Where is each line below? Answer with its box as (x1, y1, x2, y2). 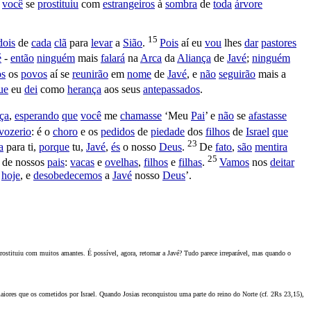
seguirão (219, 67, 255, 80)
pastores (261, 37, 296, 49)
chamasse (120, 110, 162, 122)
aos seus (101, 83, 143, 96)
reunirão (72, 67, 108, 80)
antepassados (143, 83, 200, 96)
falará (101, 52, 125, 65)
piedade (151, 125, 185, 137)
